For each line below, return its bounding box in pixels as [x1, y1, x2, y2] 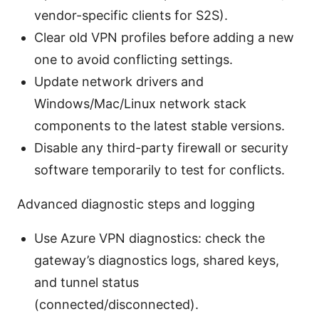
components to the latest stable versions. [34, 118, 285, 134]
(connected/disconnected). [34, 297, 199, 313]
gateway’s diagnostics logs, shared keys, [34, 253, 279, 268]
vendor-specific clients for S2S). [34, 8, 228, 23]
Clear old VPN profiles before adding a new [34, 30, 294, 46]
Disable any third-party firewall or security [34, 140, 288, 156]
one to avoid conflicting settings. [34, 52, 233, 68]
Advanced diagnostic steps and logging [17, 197, 255, 212]
